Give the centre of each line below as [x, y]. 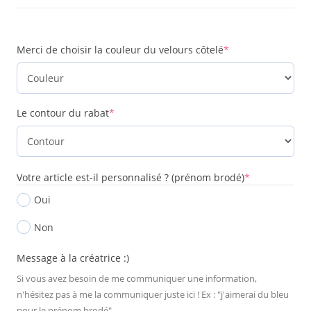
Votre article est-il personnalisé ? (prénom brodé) [131, 177]
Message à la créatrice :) [73, 258]
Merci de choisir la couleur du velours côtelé [120, 50]
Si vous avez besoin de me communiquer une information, [137, 278]
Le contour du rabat [63, 113]
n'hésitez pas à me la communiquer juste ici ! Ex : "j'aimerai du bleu [153, 294]
